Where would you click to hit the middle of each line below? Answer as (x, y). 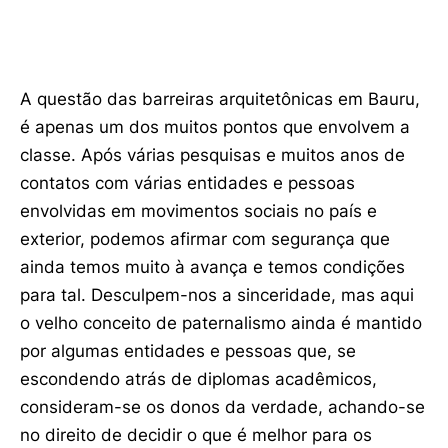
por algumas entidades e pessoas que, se (188, 350)
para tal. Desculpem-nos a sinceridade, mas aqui (217, 294)
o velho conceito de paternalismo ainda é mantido (221, 322)
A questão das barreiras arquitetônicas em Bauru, (220, 98)
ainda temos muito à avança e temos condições (212, 266)
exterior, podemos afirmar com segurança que (205, 238)
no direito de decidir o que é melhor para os (196, 434)
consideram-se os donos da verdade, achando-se (222, 406)
